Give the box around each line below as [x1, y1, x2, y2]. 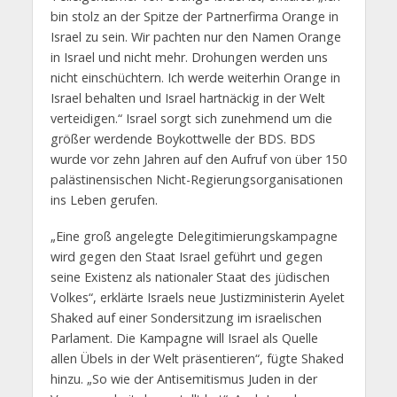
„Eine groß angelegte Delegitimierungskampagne [50, 228, 338, 245]
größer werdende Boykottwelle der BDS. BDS [50, 130, 315, 148]
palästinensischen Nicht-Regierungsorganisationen [50, 171, 343, 189]
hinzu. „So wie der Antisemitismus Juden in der [50, 370, 317, 388]
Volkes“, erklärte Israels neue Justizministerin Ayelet [50, 289, 345, 307]
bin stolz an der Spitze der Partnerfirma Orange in [50, 8, 339, 26]
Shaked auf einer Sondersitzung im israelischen [50, 309, 322, 327]
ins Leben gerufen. [50, 191, 158, 209]
